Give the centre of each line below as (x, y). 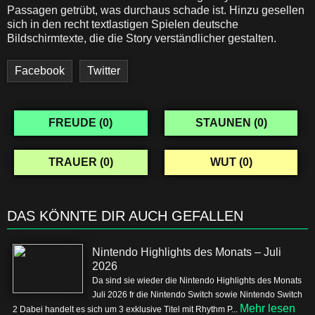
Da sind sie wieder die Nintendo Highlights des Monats (197, 281)
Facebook (40, 71)
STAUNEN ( (226, 123)
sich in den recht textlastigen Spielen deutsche (123, 24)
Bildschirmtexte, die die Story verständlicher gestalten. (142, 38)
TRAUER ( (76, 162)
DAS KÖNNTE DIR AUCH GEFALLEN (125, 216)
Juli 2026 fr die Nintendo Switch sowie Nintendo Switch (197, 295)
